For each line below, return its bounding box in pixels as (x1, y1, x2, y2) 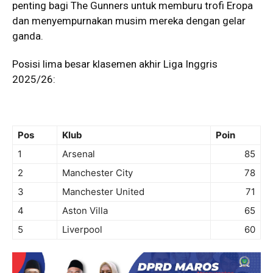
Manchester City (62, 166, 133, 179)
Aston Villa (62, 204, 108, 216)
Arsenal (62, 147, 95, 160)
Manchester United (62, 185, 144, 197)
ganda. (12, 29, 43, 42)
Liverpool (62, 223, 102, 235)
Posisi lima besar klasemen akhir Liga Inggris (12, 57, 218, 70)
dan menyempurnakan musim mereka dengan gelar (12, 14, 246, 27)
